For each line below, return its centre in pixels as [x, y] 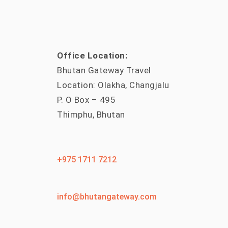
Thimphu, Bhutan [91, 115]
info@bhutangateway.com [107, 197]
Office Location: [92, 55]
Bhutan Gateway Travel [104, 70]
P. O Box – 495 [86, 100]
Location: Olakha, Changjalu [113, 85]
